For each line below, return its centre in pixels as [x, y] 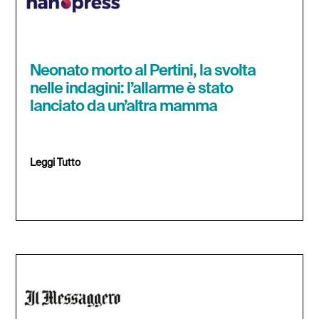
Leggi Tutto [56, 163]
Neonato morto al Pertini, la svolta [143, 72]
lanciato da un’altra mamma [124, 107]
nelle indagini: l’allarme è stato [132, 89]
